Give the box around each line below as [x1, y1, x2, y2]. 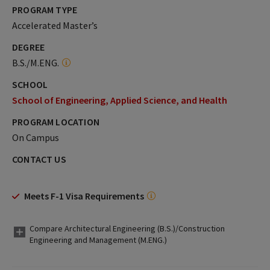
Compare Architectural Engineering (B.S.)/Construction [30, 223, 225, 234]
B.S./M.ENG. [12, 57, 59, 69]
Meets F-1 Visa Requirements [24, 190, 144, 202]
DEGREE [12, 41, 45, 53]
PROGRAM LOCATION [12, 116, 99, 128]
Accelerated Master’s [12, 19, 98, 31]
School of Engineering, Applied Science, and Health [12, 94, 227, 106]
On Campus [12, 131, 59, 143]
